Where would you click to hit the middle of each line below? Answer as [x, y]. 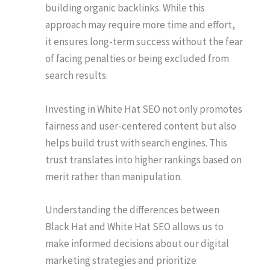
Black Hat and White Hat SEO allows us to [134, 226]
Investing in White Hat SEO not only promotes [144, 109]
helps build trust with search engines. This [136, 143]
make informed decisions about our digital [137, 243]
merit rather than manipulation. [114, 176]
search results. [77, 76]
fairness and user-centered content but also [141, 126]
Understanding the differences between [132, 209]
